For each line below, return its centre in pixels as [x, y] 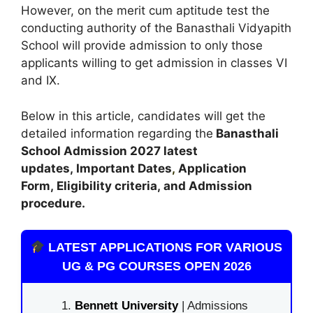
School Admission [75, 151]
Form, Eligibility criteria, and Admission [137, 185]
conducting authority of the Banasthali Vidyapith [156, 28]
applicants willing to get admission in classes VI [154, 63]
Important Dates [124, 168]
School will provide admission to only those [142, 45]
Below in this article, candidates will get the [143, 116]
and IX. [41, 80]
